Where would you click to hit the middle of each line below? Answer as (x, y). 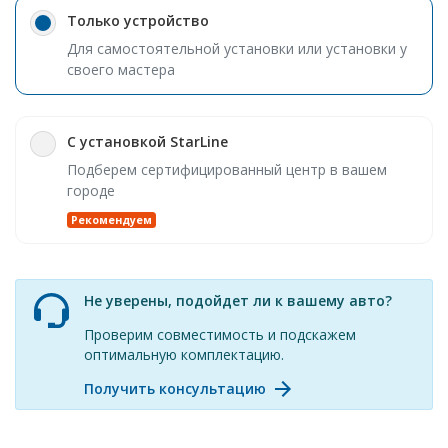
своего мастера (120, 70)
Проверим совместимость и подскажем (219, 334)
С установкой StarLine (147, 142)
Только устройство (137, 21)
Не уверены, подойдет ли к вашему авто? (237, 300)
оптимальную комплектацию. (183, 354)
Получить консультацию (174, 388)
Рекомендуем (111, 220)
